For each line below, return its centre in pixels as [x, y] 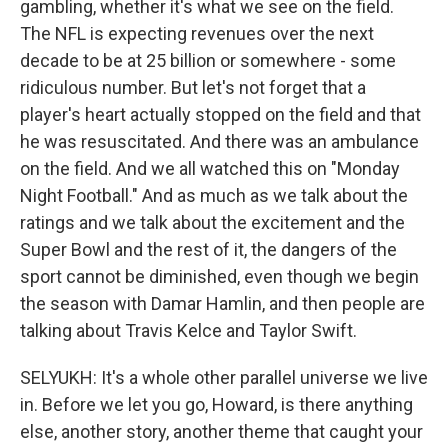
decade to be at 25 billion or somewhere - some [208, 60]
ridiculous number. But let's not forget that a [193, 87]
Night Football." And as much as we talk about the [214, 195]
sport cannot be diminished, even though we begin [219, 276]
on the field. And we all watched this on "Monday [210, 168]
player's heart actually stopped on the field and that [220, 114]
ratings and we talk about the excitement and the [212, 222]
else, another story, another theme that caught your [221, 431]
